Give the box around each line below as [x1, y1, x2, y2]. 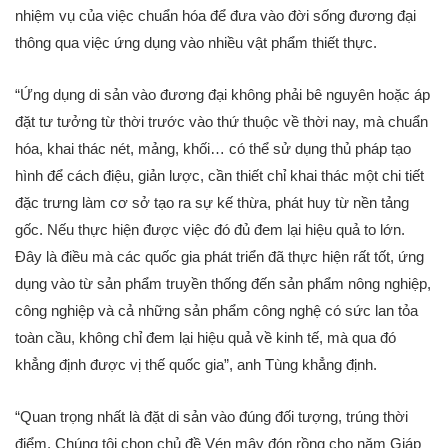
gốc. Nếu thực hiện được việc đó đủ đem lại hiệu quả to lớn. [15, 220, 405, 238]
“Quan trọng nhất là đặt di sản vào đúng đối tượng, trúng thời [15, 407, 408, 425]
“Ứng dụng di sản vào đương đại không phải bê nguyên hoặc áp [15, 85, 430, 103]
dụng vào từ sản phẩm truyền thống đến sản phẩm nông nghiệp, [15, 274, 431, 292]
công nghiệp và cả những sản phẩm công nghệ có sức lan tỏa [15, 301, 418, 319]
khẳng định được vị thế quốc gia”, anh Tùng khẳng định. [15, 355, 377, 373]
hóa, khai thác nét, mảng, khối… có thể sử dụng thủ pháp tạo [15, 139, 411, 157]
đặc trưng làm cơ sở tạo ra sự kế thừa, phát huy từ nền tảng [15, 193, 409, 211]
